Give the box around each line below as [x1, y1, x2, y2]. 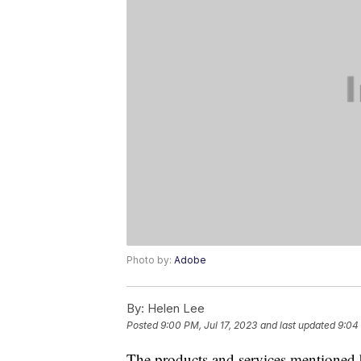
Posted [127, 319, 160, 332]
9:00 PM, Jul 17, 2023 [160, 319, 257, 332]
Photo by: [127, 254, 174, 267]
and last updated [260, 319, 335, 332]
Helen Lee [144, 301, 205, 317]
